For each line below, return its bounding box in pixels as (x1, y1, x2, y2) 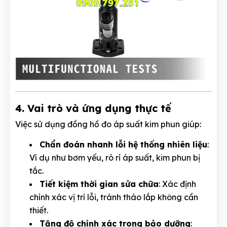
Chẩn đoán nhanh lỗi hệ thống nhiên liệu (40, 139, 207, 150)
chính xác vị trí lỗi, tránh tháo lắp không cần (29, 192, 198, 203)
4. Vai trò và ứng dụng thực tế (15, 102, 171, 115)
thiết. (29, 205, 48, 216)
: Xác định (159, 179, 196, 190)
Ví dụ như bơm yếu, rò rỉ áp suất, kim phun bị (29, 153, 200, 163)
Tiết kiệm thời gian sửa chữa (40, 179, 159, 190)
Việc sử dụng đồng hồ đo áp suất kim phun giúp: (15, 119, 201, 130)
